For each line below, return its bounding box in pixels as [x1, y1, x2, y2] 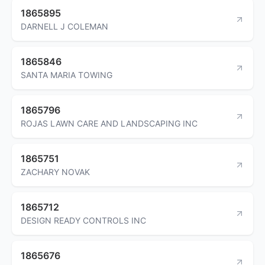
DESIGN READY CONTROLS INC [21, 215, 146, 225]
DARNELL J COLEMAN [21, 21, 108, 31]
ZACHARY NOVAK [21, 166, 90, 177]
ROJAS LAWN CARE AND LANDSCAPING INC [21, 118, 198, 128]
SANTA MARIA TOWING [21, 69, 112, 80]
